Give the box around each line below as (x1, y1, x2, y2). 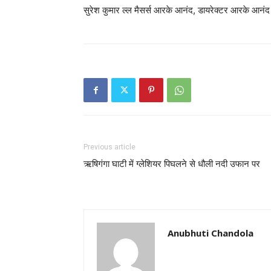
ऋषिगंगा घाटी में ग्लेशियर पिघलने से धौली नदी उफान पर (83, 158, 260, 170)
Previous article (83, 143, 135, 152)
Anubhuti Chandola (168, 227, 253, 240)
